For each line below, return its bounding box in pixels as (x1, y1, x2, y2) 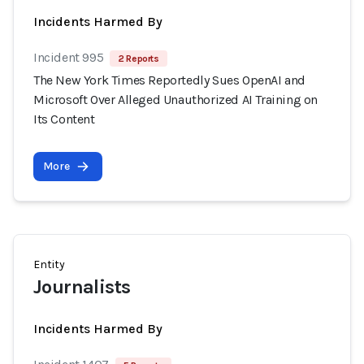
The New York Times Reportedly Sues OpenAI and (33, 72, 306, 88)
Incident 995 (33, 50, 104, 65)
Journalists (33, 275, 131, 298)
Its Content (33, 111, 95, 127)
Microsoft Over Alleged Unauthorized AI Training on (33, 92, 318, 107)
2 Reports (118, 53, 159, 64)
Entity (33, 258, 65, 271)
